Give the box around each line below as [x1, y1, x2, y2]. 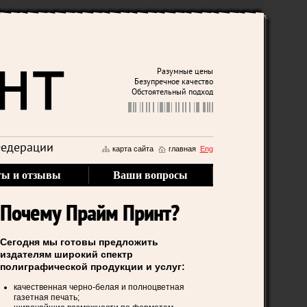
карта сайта [112, 145, 153, 153]
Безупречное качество [134, 77, 213, 88]
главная [168, 145, 196, 153]
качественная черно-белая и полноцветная [14, 282, 185, 292]
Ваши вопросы [113, 169, 188, 181]
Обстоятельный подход [131, 87, 213, 98]
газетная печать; [14, 293, 80, 302]
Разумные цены [156, 66, 213, 77]
